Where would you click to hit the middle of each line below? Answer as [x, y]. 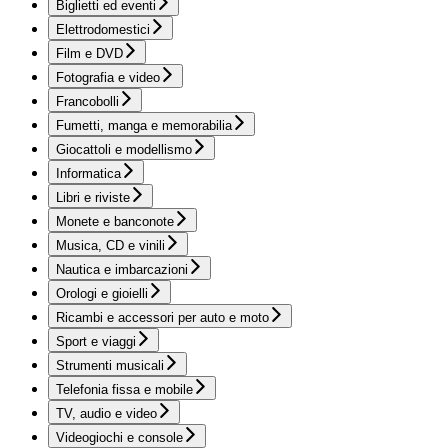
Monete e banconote [115, 222]
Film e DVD [89, 54]
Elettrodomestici [103, 30]
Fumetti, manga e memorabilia [144, 126]
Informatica [88, 174]
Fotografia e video [108, 78]
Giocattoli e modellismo [124, 150]
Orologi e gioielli [102, 294]
